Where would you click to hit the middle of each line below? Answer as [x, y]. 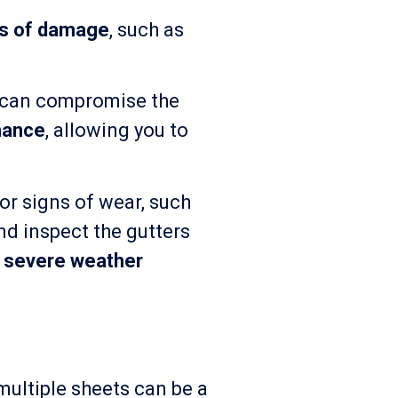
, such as [147, 29]
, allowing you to [117, 131]
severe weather [73, 260]
